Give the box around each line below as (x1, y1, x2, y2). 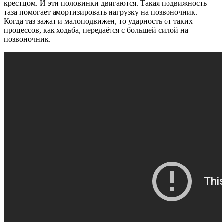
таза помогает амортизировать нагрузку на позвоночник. (4, 7, 197, 16)
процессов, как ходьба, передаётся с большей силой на (4, 25, 188, 34)
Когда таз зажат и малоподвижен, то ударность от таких (4, 16, 193, 25)
